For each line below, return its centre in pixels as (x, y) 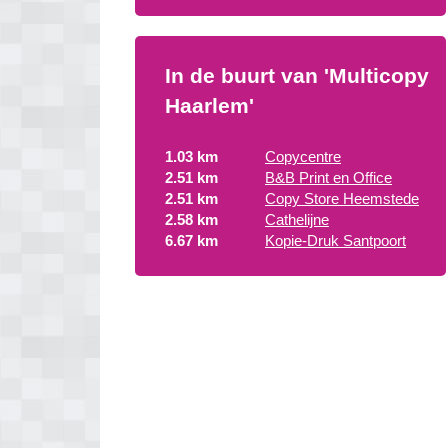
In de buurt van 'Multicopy (297, 75)
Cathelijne (297, 219)
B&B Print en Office (328, 177)
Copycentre (303, 156)
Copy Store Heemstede (342, 198)
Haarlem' (209, 105)
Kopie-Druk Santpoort (335, 240)
